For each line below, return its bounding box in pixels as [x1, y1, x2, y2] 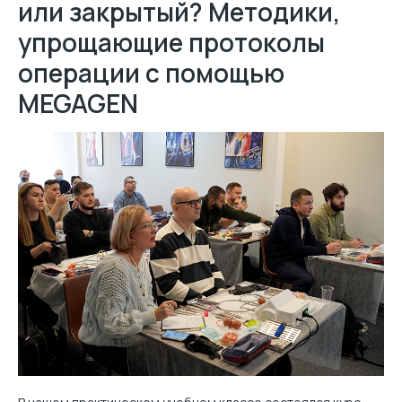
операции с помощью [18, 55, 284, 90]
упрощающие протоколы [18, 24, 325, 59]
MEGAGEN [18, 85, 138, 120]
